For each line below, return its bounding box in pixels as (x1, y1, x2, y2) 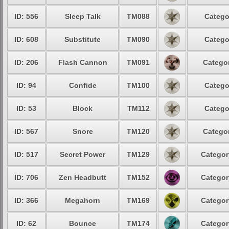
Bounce (69, 219, 96, 227)
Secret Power (60, 150, 105, 158)
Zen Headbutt (59, 173, 106, 181)
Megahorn (65, 196, 100, 204)
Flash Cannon (58, 58, 107, 66)
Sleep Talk (64, 12, 101, 20)
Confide (68, 81, 97, 89)
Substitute (64, 35, 101, 43)
